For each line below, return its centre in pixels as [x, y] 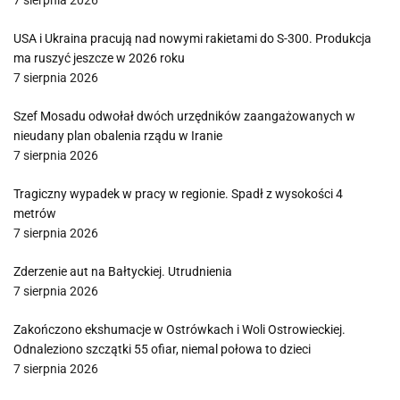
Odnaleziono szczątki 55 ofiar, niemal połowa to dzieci [162, 349]
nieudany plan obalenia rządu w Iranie [118, 136]
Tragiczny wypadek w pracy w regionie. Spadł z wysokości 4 [178, 194]
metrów [35, 213]
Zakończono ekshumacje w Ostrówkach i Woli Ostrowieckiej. [179, 329]
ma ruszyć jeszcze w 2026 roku [99, 58]
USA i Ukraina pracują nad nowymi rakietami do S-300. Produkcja [192, 38]
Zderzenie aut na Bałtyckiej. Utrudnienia [123, 271]
